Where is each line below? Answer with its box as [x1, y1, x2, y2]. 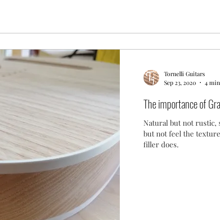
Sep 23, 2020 [164, 78, 196, 86]
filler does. [143, 139, 179, 149]
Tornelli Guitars [164, 70, 205, 78]
